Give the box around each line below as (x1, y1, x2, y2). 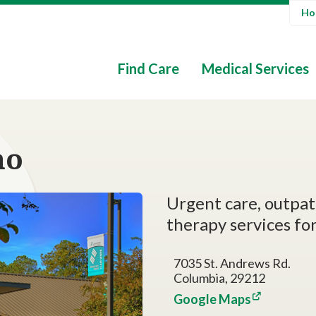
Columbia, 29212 (174, 270, 265, 286)
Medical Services (202, 60, 309, 77)
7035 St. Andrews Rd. (174, 255, 291, 271)
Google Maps (174, 291, 251, 307)
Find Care (118, 60, 179, 77)
